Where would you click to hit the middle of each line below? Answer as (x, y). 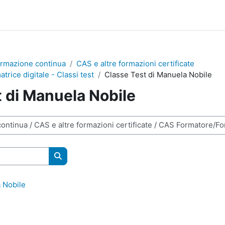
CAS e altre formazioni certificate (135, 64)
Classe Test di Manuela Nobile (158, 75)
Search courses (85, 166)
